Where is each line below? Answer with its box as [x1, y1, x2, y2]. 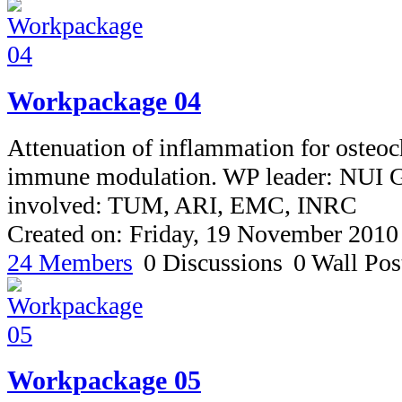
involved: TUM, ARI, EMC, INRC [7, 190, 357, 219]
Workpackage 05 [7, 365, 201, 396]
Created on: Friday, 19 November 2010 [7, 219, 398, 248]
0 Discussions [144, 248, 283, 276]
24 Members [7, 248, 133, 276]
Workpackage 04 [7, 85, 201, 116]
